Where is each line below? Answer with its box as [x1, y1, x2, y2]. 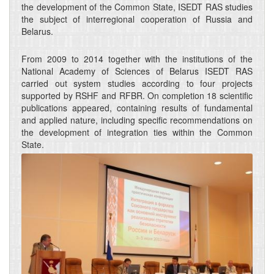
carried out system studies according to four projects [21, 77, 253, 90]
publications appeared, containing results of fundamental [21, 102, 253, 114]
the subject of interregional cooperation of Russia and [21, 13, 253, 26]
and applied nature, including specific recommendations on [21, 114, 253, 127]
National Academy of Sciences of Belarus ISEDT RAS [21, 65, 253, 78]
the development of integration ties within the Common [21, 126, 253, 139]
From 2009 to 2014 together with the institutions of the [21, 53, 253, 65]
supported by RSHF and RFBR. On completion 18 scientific [21, 89, 253, 102]
